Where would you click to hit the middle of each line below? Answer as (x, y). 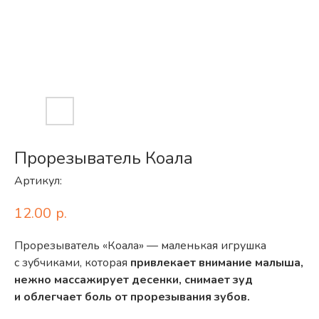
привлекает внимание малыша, (217, 262)
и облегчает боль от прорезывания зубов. (132, 297)
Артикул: (38, 181)
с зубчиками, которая (72, 262)
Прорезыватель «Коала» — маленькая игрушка (140, 245)
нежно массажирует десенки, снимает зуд (134, 279)
